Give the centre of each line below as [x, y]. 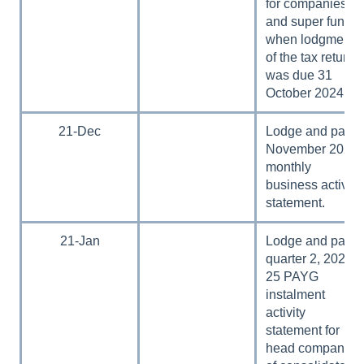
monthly [289, 167]
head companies [314, 348]
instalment [296, 294]
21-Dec [80, 131]
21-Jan [80, 240]
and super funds [312, 21]
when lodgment [310, 39]
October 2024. [307, 93]
